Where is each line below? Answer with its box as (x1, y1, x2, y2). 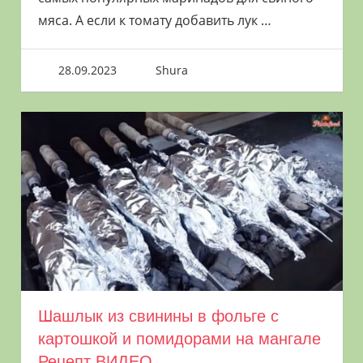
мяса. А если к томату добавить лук (37, 11, 261, 29)
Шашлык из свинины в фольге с (37, 306, 279, 325)
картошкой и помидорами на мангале (37, 329, 321, 348)
